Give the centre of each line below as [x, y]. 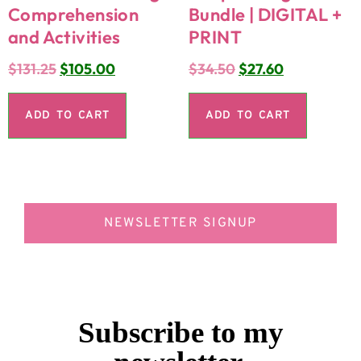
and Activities [64, 37]
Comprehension [74, 14]
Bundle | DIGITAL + [266, 14]
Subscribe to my [180, 332]
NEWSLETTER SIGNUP [180, 223]
